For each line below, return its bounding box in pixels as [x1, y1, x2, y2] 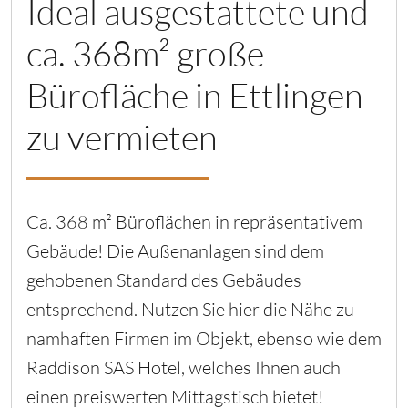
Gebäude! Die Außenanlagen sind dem [26, 240, 324, 263]
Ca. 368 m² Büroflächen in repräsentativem [26, 210, 362, 234]
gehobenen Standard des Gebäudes [26, 269, 301, 292]
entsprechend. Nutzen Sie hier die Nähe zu [26, 298, 354, 321]
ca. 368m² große [26, 32, 264, 76]
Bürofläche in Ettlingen [26, 74, 363, 117]
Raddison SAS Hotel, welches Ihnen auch [26, 356, 341, 380]
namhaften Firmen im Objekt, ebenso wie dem [26, 327, 382, 351]
